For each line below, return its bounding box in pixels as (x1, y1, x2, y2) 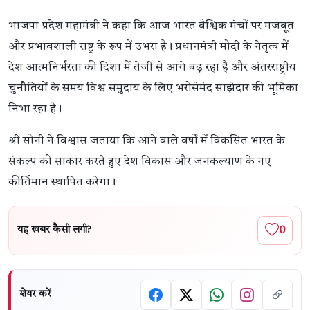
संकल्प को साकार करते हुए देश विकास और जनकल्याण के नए (8, 155, 271, 167)
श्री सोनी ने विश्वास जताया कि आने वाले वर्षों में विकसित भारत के (8, 134, 285, 147)
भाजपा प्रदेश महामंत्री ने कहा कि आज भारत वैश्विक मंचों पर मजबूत (8, 19, 294, 32)
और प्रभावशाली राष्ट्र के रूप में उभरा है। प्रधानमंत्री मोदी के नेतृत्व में (8, 40, 289, 53)
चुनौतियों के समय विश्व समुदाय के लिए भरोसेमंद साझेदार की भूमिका (8, 82, 298, 94)
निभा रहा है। (8, 102, 62, 115)
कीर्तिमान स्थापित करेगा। (8, 176, 116, 188)
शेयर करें (19, 289, 51, 300)
